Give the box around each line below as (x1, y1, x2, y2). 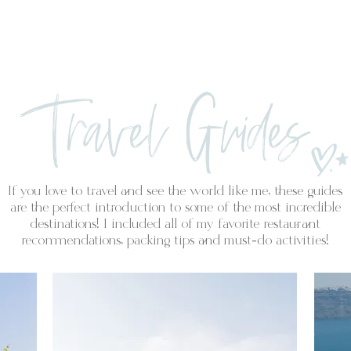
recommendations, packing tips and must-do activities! (21, 233, 329, 248)
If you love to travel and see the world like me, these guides (8, 183, 342, 199)
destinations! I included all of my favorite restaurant (30, 216, 320, 232)
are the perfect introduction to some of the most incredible (9, 200, 341, 215)
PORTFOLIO (149, 24, 203, 43)
